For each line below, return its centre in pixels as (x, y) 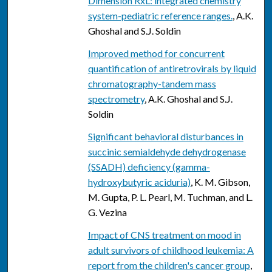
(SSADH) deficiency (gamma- (149, 167)
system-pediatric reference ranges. (160, 16)
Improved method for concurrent (156, 53)
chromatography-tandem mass (152, 84)
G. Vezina (107, 212)
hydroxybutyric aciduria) (139, 182)
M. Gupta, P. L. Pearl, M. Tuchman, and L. (170, 197)
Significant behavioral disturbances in (165, 137)
